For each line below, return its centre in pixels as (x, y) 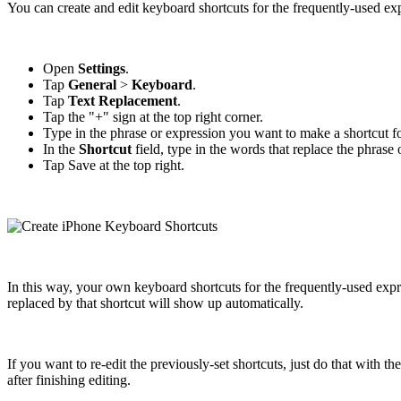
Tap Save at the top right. (114, 166)
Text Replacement (123, 101)
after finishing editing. (69, 380)
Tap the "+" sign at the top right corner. (153, 117)
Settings (102, 69)
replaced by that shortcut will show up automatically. (155, 303)
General (92, 85)
